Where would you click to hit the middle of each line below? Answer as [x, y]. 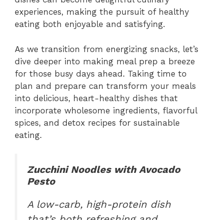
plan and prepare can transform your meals [105, 86]
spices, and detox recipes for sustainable [97, 123]
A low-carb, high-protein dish [99, 205]
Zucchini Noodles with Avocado [104, 170]
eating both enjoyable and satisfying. [90, 24]
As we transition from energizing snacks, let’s [107, 49]
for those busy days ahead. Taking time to [101, 73]
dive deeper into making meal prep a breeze [105, 61]
